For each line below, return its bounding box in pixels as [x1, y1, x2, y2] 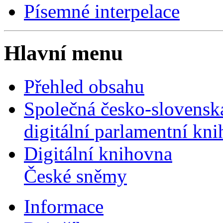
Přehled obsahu [24, 76, 144, 98]
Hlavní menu [4, 41, 123, 65]
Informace [24, 196, 104, 218]
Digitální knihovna [24, 143, 172, 165]
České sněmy [24, 165, 127, 187]
